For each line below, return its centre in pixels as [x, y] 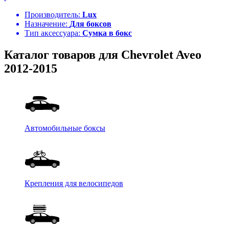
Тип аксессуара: [53, 33]
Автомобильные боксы [65, 128]
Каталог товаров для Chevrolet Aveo [103, 55]
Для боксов [90, 24]
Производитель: [53, 15]
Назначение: [47, 24]
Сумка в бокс [107, 33]
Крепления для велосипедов [74, 184]
